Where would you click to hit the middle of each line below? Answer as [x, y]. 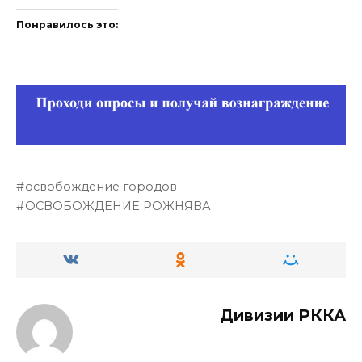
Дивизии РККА [283, 316]
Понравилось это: [67, 25]
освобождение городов [101, 187]
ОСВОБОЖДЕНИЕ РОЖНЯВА [118, 206]
